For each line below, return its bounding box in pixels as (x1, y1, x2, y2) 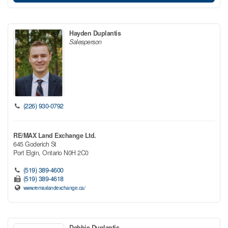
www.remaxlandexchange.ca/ (23, 183, 85, 191)
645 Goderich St (13, 139, 56, 149)
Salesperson (69, 37, 102, 46)
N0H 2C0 (64, 148, 89, 157)
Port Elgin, (13, 148, 42, 157)
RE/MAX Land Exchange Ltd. (13, 130, 96, 140)
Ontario (42, 148, 62, 157)
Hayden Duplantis (69, 28, 121, 38)
